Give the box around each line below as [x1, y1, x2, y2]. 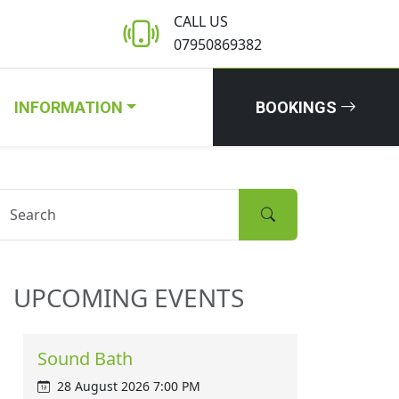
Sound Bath [37, 346, 133, 370]
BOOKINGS [256, 98, 340, 117]
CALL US [174, 11, 228, 31]
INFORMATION [13, 98, 123, 117]
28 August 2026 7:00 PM [57, 378, 200, 395]
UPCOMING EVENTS [13, 281, 244, 314]
